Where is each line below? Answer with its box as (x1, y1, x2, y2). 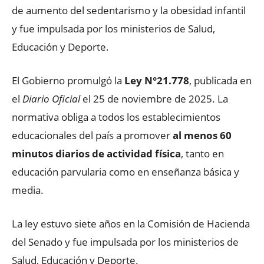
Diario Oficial (22, 91, 80, 105)
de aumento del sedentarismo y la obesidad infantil (12, 3, 246, 17)
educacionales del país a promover (12, 128, 173, 142)
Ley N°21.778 (124, 73, 189, 87)
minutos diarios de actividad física (12, 146, 181, 160)
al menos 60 (173, 128, 232, 142)
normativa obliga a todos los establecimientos (12, 110, 220, 124)
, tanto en (181, 146, 224, 160)
